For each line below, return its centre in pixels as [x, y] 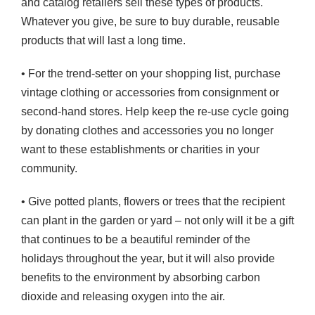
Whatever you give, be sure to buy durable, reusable [150, 21]
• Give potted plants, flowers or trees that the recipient [153, 201]
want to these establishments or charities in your [140, 149]
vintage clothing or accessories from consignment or [150, 92]
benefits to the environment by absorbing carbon [141, 277]
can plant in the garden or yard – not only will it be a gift [157, 220]
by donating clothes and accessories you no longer [147, 130]
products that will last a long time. [103, 40]
